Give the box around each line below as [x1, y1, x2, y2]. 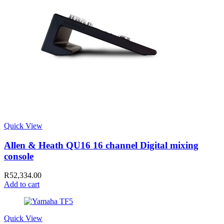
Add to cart [4, 180, 39, 189]
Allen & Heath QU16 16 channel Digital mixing [4, 139, 198, 150]
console [4, 150, 33, 161]
